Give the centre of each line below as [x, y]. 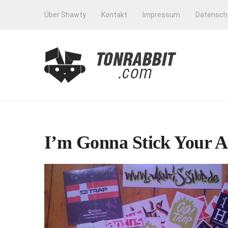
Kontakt [114, 15]
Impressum [161, 15]
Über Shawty [65, 15]
